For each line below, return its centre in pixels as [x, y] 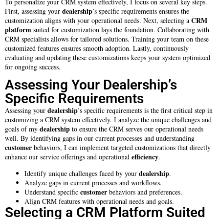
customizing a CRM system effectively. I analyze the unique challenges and [108, 120]
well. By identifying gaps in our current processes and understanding [100, 138]
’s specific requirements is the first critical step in [145, 110]
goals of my [22, 129]
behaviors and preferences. [145, 192]
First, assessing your [33, 11]
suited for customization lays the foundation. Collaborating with [120, 30]
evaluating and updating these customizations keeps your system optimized [108, 58]
